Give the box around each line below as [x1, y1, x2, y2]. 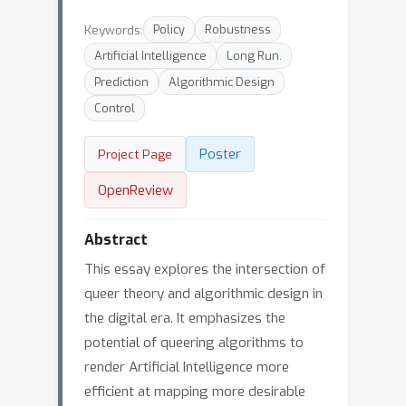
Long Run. [227, 48, 282, 63]
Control [94, 101, 135, 116]
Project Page [98, 146, 172, 162]
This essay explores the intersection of [84, 260, 325, 278]
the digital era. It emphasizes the [84, 309, 285, 327]
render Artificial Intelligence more [84, 358, 289, 376]
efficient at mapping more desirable [84, 382, 305, 401]
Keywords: [84, 21, 143, 38]
